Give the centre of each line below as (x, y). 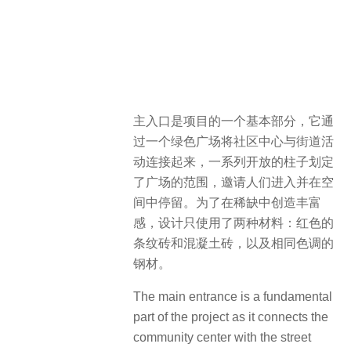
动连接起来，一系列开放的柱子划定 (233, 161)
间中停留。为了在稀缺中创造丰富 (227, 202)
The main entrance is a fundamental (233, 297)
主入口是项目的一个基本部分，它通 (233, 121)
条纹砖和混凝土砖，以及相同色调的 (233, 243)
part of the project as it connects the (231, 317)
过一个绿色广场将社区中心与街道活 (233, 141)
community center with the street (222, 337)
